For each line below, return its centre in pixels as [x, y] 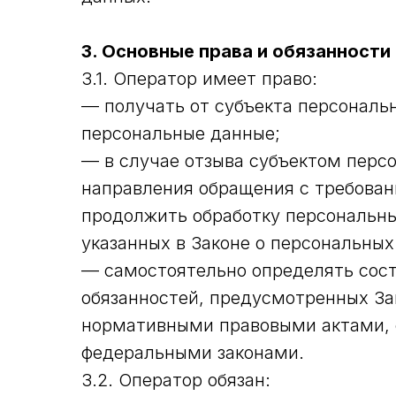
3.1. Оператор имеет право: [199, 79]
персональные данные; [181, 133]
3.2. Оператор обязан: [176, 380]
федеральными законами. [193, 353]
